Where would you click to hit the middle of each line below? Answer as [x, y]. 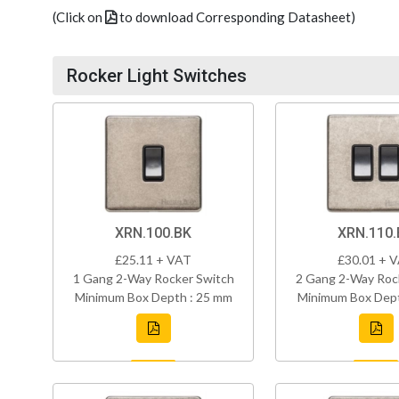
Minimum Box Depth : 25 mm [153, 297]
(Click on [79, 17]
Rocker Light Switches [157, 76]
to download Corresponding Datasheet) [236, 17]
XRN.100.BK [153, 233]
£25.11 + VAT [153, 260]
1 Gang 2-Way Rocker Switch [153, 279]
